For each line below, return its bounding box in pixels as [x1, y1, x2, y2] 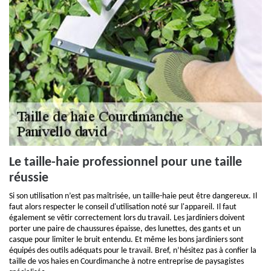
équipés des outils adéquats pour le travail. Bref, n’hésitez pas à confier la [9, 246, 256, 255]
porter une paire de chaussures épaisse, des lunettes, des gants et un [9, 224, 241, 233]
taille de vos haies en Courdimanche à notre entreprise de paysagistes [9, 257, 244, 266]
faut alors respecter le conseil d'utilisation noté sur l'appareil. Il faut [9, 203, 237, 212]
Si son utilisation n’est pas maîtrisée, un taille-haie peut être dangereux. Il [9, 192, 257, 201]
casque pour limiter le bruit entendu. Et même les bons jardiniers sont [9, 235, 244, 244]
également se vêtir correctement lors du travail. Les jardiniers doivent [9, 214, 245, 223]
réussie [9, 171, 48, 185]
